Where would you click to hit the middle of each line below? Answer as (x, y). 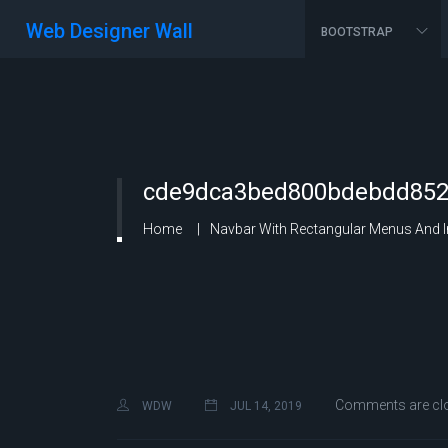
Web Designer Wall (109, 31)
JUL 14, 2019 (264, 406)
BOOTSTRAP (358, 32)
